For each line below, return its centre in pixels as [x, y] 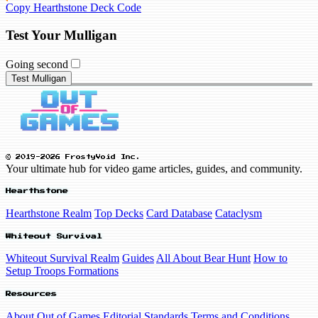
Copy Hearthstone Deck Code [73, 8]
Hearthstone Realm [49, 214]
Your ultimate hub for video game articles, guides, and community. [154, 168]
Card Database [179, 214]
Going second [37, 64]
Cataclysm [238, 214]
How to [270, 258]
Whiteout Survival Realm [62, 258]
